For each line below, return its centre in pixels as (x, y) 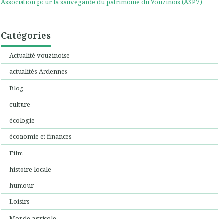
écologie (22, 120)
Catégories (26, 35)
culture (20, 104)
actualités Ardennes (39, 72)
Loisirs (20, 202)
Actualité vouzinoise (40, 55)
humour (22, 186)
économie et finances (41, 137)
